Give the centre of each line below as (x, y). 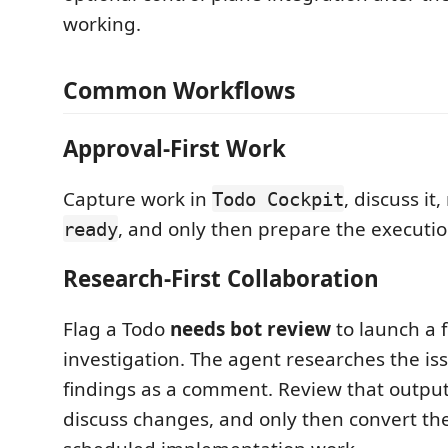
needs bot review (250, 328)
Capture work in (137, 198)
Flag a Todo (116, 328)
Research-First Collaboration (221, 279)
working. (102, 24)
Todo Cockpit (278, 198)
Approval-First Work (174, 149)
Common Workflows (179, 89)
